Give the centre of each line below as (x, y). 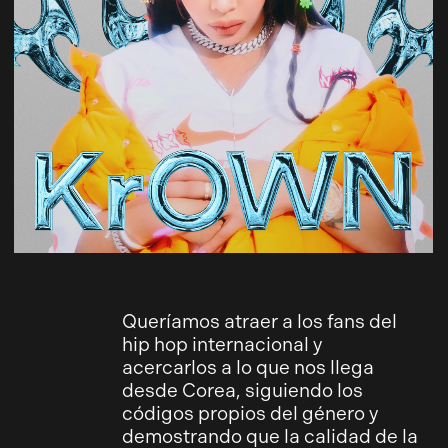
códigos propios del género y (249, 414)
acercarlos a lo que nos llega (247, 368)
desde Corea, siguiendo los (242, 391)
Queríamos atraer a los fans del (259, 322)
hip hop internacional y (221, 345)
